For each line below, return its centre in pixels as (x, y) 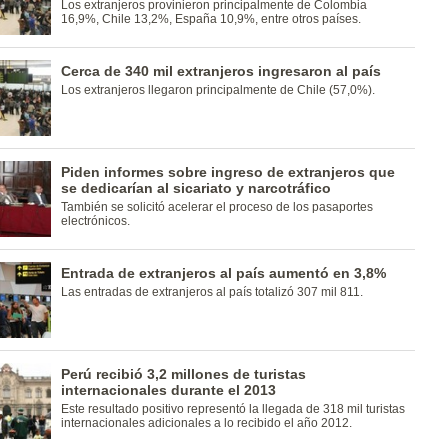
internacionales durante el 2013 (168, 390)
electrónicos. (95, 221)
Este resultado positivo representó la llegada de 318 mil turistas (232, 409)
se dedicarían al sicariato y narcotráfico (195, 188)
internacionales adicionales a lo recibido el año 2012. (206, 423)
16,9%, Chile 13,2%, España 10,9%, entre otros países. (210, 19)
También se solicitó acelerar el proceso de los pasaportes (216, 207)
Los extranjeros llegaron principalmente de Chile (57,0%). (217, 90)
